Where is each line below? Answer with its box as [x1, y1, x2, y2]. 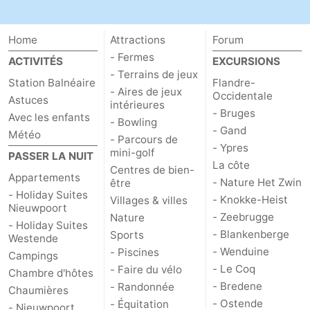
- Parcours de [110, 132, 179, 146]
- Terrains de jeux [110, 67, 199, 81]
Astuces [8, 93, 48, 107]
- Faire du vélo [110, 262, 183, 276]
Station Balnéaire [8, 75, 95, 89]
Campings [8, 248, 58, 262]
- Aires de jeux [110, 84, 183, 98]
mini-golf [110, 145, 155, 159]
